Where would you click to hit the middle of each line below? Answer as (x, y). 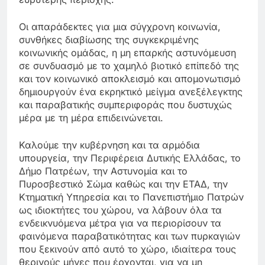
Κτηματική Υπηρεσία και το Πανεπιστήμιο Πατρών (131, 197)
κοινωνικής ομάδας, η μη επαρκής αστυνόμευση (127, 53)
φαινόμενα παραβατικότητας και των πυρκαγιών (130, 236)
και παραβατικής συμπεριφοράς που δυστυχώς (125, 105)
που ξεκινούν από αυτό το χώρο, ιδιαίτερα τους (127, 249)
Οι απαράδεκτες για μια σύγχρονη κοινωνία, (120, 27)
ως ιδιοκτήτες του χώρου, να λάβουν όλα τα (120, 210)
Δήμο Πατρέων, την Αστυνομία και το (103, 171)
